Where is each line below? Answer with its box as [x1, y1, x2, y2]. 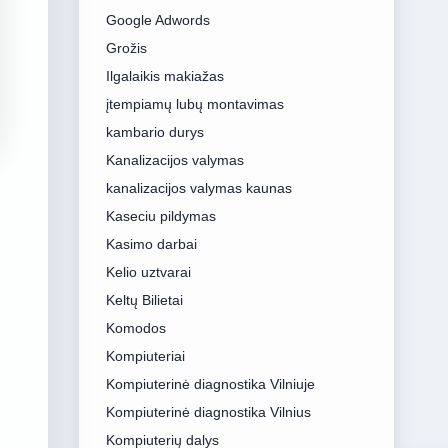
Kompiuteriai [105, 348, 185, 364]
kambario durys [105, 124, 204, 140]
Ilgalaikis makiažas [105, 68, 224, 84]
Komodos [105, 320, 166, 336]
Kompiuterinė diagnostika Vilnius [105, 404, 311, 420]
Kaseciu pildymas [105, 208, 216, 224]
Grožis [105, 40, 147, 56]
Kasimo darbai [105, 236, 197, 252]
